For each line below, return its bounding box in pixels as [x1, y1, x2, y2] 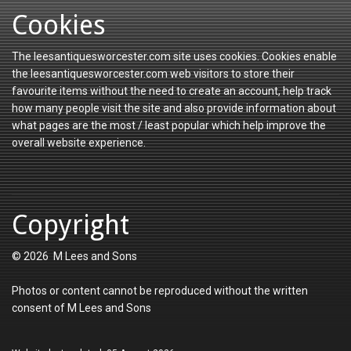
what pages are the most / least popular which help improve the [12, 119, 326, 132]
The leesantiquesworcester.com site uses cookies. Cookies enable [12, 50, 337, 63]
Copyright [12, 209, 129, 241]
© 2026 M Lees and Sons [12, 250, 137, 263]
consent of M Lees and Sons [12, 302, 151, 315]
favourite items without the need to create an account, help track [12, 85, 331, 98]
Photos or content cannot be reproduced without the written [12, 284, 308, 298]
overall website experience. [12, 136, 146, 150]
